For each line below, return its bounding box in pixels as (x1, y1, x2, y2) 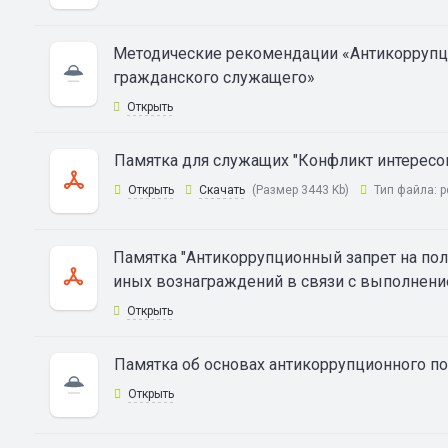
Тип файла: (370, 183, 440, 197)
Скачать (198, 183, 245, 197)
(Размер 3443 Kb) (251, 183, 349, 197)
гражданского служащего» (112, 68, 315, 87)
